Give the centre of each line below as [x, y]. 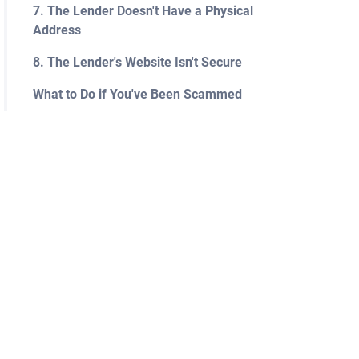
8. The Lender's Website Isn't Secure [137, 62]
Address [56, 30]
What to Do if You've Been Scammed [137, 94]
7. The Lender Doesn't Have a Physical [143, 11]
